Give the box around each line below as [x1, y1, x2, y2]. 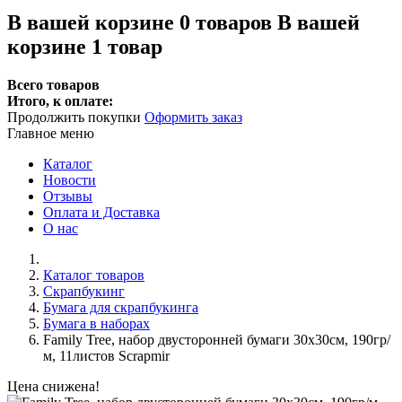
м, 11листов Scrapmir [43, 347, 170, 363]
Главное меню [7, 125, 94, 141]
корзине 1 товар [7, 34, 162, 58]
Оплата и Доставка [43, 204, 160, 220]
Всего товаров [7, 76, 100, 92]
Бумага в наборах [43, 315, 150, 331]
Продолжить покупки [7, 109, 144, 125]
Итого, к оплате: [7, 92, 113, 109]
